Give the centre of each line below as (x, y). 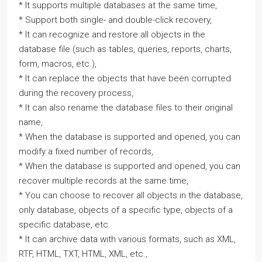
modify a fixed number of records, (86, 151)
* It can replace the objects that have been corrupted (125, 78)
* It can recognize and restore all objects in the (112, 34)
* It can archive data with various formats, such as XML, (127, 239)
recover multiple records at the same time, (104, 180)
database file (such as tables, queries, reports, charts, (125, 49)
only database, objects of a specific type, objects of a (126, 210)
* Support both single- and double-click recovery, (115, 20)
